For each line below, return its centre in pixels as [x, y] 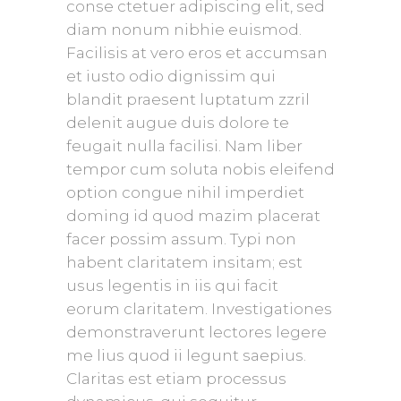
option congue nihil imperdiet [185, 193]
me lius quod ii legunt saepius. [186, 356]
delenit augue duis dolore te [178, 123]
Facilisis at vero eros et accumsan [197, 53]
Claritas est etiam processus [176, 379]
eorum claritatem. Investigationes [199, 309]
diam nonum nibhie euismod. [184, 30]
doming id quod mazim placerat [193, 216]
